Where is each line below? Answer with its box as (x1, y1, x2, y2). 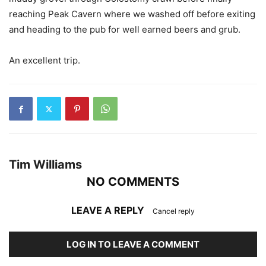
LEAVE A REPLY (71, 204, 147, 216)
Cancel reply (153, 207, 195, 216)
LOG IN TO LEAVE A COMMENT (66, 239, 199, 250)
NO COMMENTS (87, 175, 179, 189)
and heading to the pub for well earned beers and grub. (9, 24, 240, 35)
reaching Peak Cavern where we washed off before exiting (9, 8, 255, 20)
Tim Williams (9, 157, 82, 172)
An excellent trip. (9, 55, 80, 66)
